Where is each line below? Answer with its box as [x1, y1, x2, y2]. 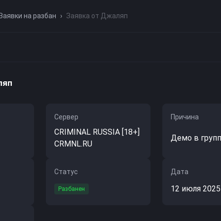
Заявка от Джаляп [66, 12, 128, 20]
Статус [54, 168, 78, 176]
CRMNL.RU [54, 139, 92, 148]
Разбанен [58, 185, 85, 192]
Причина [171, 113, 199, 121]
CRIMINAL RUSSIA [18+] [54, 127, 140, 137]
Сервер [54, 113, 78, 121]
